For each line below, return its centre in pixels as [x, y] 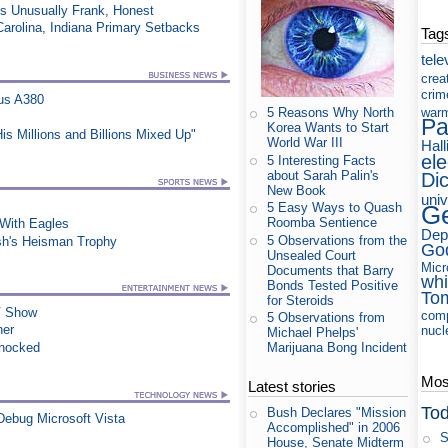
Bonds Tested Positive [333, 285]
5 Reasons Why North [331, 113]
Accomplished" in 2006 [334, 428]
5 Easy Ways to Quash [335, 208]
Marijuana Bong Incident [337, 348]
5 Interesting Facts [322, 160]
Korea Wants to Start [328, 128]
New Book [297, 190]
